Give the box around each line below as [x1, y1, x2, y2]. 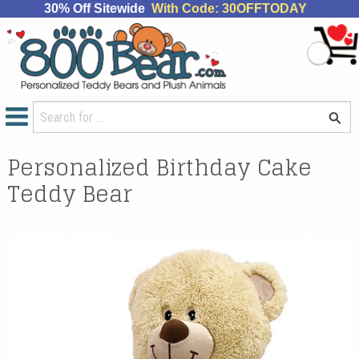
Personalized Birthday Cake [7, 147, 313, 187]
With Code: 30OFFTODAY [151, 2, 307, 15]
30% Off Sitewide [43, 2, 151, 15]
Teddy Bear [7, 173, 133, 213]
